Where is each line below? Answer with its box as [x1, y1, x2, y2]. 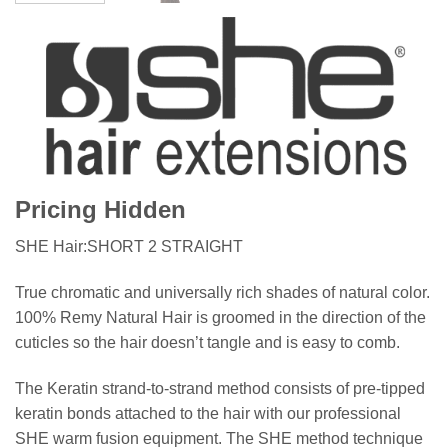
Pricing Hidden [15, 195, 186, 223]
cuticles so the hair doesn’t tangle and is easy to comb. [15, 333, 400, 351]
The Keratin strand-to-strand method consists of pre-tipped [15, 379, 425, 397]
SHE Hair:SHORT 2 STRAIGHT [15, 237, 243, 255]
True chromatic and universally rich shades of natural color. [15, 283, 430, 301]
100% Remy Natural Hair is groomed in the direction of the [15, 308, 426, 326]
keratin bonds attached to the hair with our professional [15, 404, 401, 422]
